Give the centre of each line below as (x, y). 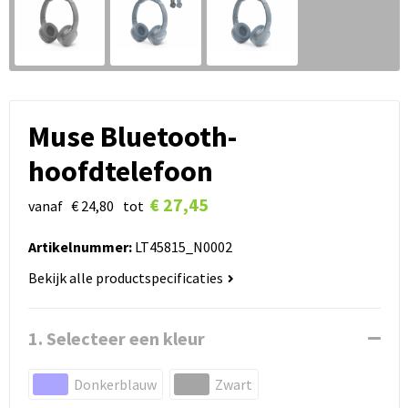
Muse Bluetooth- (132, 136)
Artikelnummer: (80, 246)
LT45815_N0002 (182, 246)
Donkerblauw (115, 384)
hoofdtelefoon (120, 171)
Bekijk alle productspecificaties (127, 277)
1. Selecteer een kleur (116, 338)
